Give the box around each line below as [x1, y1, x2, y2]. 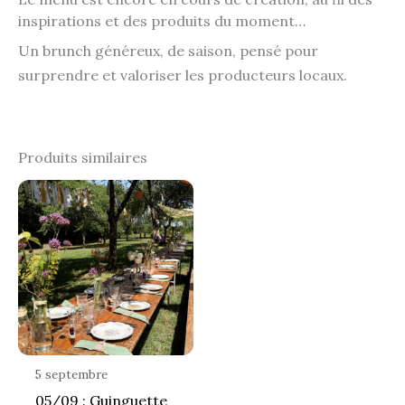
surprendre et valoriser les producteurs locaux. [18, 65, 347, 84]
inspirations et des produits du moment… [18, 11, 306, 30]
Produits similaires [18, 147, 147, 166]
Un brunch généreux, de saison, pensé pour [18, 41, 318, 60]
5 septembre [35, 365, 108, 382]
